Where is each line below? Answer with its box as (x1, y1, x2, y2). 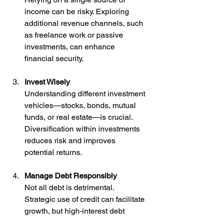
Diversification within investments (24, 124, 142, 133)
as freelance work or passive (24, 30, 125, 40)
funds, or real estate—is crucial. (24, 112, 134, 122)
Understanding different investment (24, 88, 147, 98)
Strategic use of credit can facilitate (24, 194, 147, 204)
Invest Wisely (24, 77, 70, 87)
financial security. (24, 53, 84, 63)
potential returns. (24, 147, 82, 157)
